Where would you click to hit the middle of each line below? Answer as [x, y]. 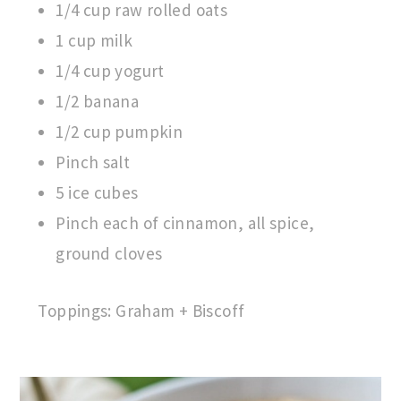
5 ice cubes [97, 193]
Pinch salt [93, 162]
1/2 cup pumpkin [119, 132]
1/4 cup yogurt [110, 71]
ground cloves [109, 254]
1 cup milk [94, 41]
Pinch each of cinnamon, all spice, [185, 223]
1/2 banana [98, 102]
